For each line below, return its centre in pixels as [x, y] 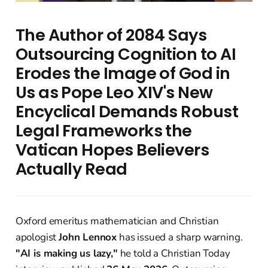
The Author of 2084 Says [111, 35]
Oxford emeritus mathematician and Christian [117, 221]
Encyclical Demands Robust [127, 112]
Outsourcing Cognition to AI [126, 54]
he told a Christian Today [174, 254]
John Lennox [88, 237]
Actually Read [71, 169]
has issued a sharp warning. [180, 237]
